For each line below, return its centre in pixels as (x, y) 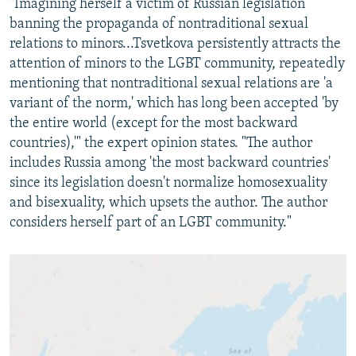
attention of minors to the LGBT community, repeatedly (177, 64)
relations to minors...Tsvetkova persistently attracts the (175, 44)
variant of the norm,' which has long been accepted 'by (174, 103)
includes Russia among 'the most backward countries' (170, 163)
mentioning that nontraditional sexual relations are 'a (171, 83)
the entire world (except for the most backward (154, 123)
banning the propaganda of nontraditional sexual (159, 24)
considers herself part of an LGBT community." (151, 222)
